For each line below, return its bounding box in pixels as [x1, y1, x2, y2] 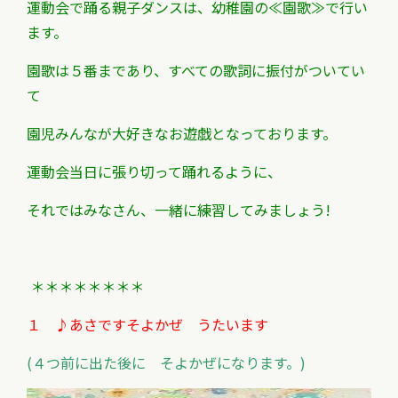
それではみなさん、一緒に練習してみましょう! [27, 199, 345, 220]
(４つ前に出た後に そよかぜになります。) [27, 352, 306, 373]
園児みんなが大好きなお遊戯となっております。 [27, 123, 337, 144]
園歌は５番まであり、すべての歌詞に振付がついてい [27, 60, 365, 81]
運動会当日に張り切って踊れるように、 [27, 161, 282, 182]
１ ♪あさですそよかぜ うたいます [27, 314, 283, 335]
